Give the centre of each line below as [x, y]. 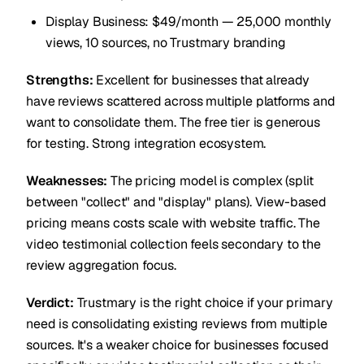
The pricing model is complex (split [210, 181]
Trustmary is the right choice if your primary [203, 303]
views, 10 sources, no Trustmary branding [166, 43]
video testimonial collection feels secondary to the [173, 244]
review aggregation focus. [101, 265]
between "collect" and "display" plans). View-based [176, 202]
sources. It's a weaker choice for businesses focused [178, 345]
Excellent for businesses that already [201, 80]
